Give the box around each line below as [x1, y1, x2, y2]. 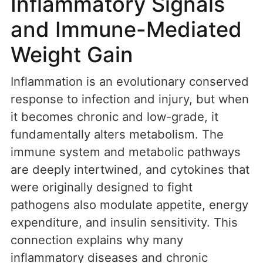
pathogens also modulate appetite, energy [11, 197, 248, 213]
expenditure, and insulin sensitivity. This [11, 215, 238, 230]
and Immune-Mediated [11, 16, 242, 43]
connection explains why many [11, 232, 183, 248]
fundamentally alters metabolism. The [11, 127, 224, 142]
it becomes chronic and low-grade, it [11, 109, 218, 124]
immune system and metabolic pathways [11, 144, 241, 160]
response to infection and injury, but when [11, 92, 249, 107]
